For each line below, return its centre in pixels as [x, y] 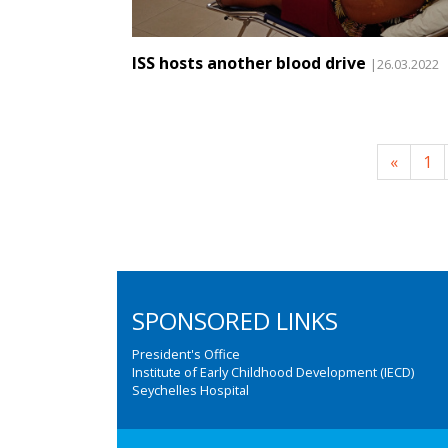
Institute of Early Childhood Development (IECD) [273, 372]
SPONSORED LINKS [235, 320]
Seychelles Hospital [190, 390]
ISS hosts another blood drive [249, 63]
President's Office [186, 354]
